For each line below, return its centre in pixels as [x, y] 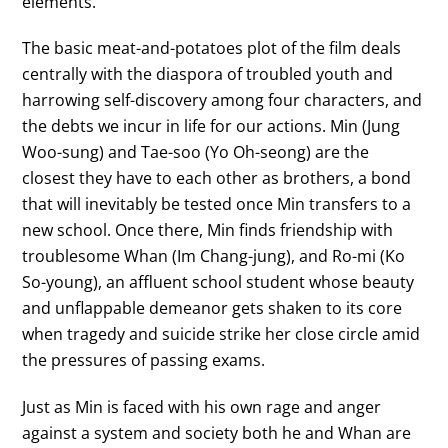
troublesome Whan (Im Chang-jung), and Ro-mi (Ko [214, 256]
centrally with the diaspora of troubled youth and [208, 74]
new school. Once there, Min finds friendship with [208, 230]
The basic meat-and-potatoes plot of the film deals [212, 48]
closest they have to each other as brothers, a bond [217, 178]
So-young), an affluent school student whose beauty [218, 282]
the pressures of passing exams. [144, 360]
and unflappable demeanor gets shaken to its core [212, 308]
